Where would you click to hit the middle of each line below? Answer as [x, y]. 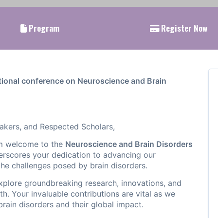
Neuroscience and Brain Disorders [129, 144]
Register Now [183, 28]
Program [43, 28]
